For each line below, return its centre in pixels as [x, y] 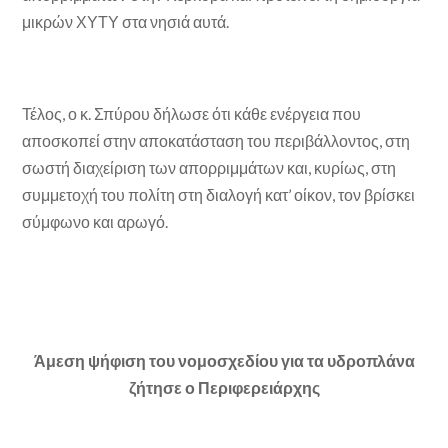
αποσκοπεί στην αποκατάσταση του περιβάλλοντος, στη [216, 141]
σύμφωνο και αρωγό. [95, 222]
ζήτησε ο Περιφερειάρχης [224, 387]
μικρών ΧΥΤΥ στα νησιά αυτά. [126, 21]
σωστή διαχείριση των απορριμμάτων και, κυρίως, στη [209, 168]
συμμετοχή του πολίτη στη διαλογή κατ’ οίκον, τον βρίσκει [219, 195]
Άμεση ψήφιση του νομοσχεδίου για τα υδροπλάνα [224, 360]
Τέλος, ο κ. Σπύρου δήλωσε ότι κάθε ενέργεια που [192, 114]
